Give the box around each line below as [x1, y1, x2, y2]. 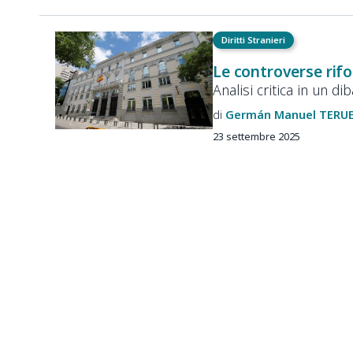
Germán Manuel [225, 106, 316, 122]
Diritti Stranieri [221, 34, 286, 46]
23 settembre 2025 [213, 129, 300, 144]
